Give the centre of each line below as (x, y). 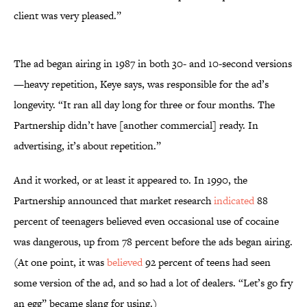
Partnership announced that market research (114, 201)
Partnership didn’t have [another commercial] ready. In (136, 125)
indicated (234, 201)
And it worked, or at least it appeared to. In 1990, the (131, 180)
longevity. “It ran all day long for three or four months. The (144, 105)
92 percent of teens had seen (207, 262)
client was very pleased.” (67, 16)
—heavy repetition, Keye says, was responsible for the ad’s (141, 84)
